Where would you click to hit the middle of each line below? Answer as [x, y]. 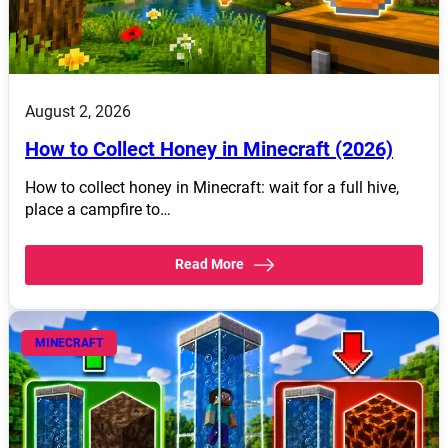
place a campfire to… [98, 209]
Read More [209, 263]
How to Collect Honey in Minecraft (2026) [209, 148]
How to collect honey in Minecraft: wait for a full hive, [212, 187]
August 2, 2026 [78, 111]
